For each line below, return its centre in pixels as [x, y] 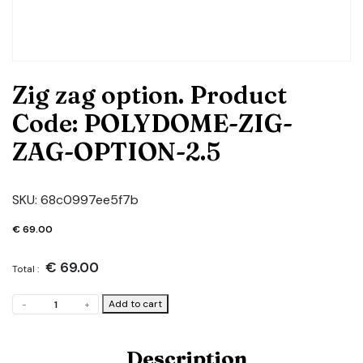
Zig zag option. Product [149, 95]
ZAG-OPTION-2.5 [116, 152]
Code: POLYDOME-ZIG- [152, 123]
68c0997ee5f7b [90, 199]
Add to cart [135, 303]
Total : [26, 269]
